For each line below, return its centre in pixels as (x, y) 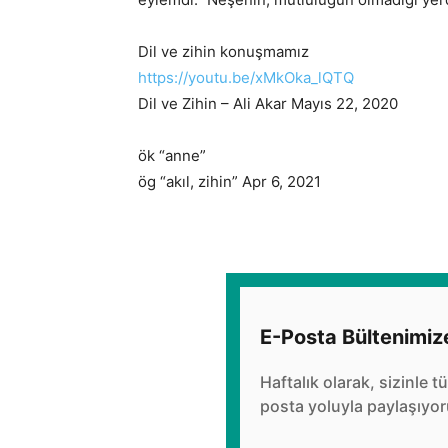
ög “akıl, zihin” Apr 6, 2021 (229, 182)
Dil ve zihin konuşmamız (223, 52)
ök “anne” (172, 156)
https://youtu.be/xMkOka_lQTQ (246, 78)
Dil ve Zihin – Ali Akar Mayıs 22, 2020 (268, 104)
